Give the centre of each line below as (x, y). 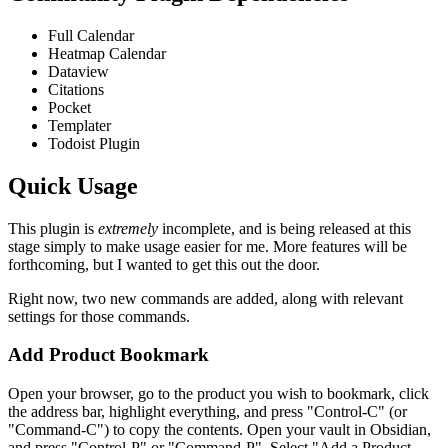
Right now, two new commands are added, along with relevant (205, 298)
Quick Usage (73, 185)
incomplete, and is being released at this (284, 228)
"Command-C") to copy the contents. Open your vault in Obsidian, (219, 430)
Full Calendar (91, 35)
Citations (76, 89)
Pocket (69, 107)
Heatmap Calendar (107, 53)
